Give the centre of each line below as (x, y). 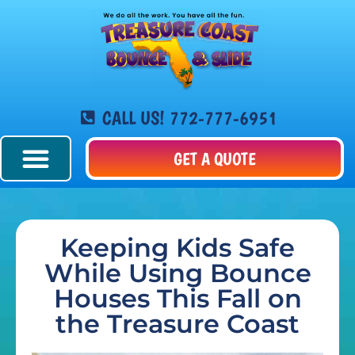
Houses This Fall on (177, 298)
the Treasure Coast (177, 324)
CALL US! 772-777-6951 (189, 118)
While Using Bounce (177, 273)
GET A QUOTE (214, 158)
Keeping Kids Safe (177, 248)
